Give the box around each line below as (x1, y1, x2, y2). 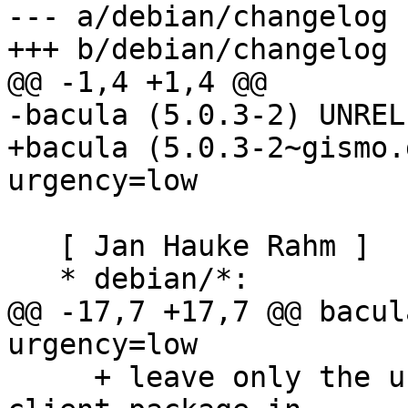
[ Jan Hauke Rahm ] (7, 229, 59, 263)
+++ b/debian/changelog (7, 33, 388, 66)
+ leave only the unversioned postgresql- (7, 361, 94, 394)
